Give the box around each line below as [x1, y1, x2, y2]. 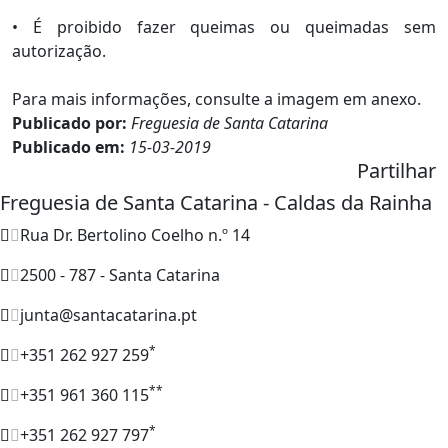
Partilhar [357, 156, 436, 184]
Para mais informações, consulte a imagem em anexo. [12, 87, 421, 110]
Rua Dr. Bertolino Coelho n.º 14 [20, 223, 250, 246]
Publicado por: [12, 111, 131, 134]
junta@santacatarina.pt [20, 303, 197, 326]
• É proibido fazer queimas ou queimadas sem [12, 15, 436, 38]
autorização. [12, 39, 106, 62]
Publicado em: [12, 135, 129, 158]
